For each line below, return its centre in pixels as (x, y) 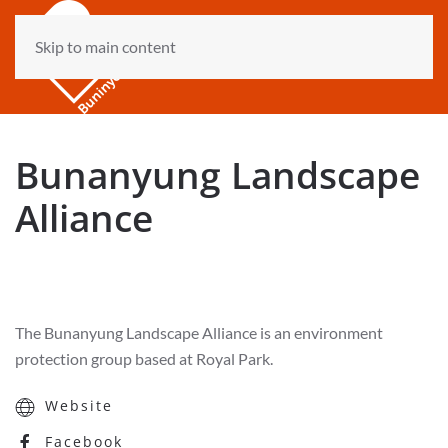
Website (79, 405)
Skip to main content (105, 46)
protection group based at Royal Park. (144, 358)
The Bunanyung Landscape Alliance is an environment (199, 332)
